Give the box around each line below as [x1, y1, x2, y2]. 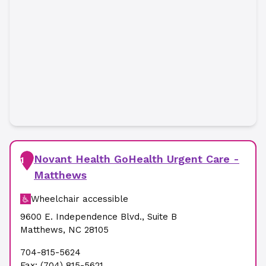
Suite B [147, 211, 177, 222]
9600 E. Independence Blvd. [20, 211, 142, 222]
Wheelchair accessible [31, 194, 128, 204]
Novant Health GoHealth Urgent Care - [34, 153, 239, 165]
